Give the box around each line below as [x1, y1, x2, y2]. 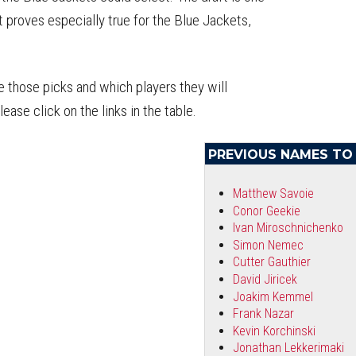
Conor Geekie [233, 203, 301, 219]
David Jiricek [233, 271, 298, 287]
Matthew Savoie [233, 185, 315, 201]
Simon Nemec [233, 237, 304, 253]
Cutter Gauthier [233, 254, 311, 270]
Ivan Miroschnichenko [233, 220, 344, 236]
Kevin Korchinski [233, 323, 316, 339]
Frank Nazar [233, 306, 295, 322]
